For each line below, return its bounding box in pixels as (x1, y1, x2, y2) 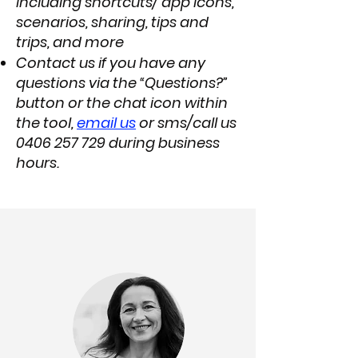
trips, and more (16, 32, 124, 52)
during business (105, 133, 220, 153)
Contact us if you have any (16, 53, 205, 73)
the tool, (16, 113, 77, 133)
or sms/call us (139, 113, 237, 133)
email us (77, 113, 136, 133)
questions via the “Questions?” (16, 73, 228, 93)
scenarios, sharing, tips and (16, 12, 209, 32)
